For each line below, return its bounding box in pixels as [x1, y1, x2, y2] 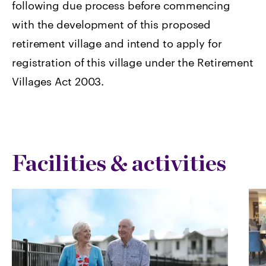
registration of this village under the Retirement [12, 56, 254, 69]
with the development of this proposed [12, 18, 211, 31]
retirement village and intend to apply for [12, 37, 222, 50]
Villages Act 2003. [12, 75, 104, 88]
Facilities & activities [12, 150, 226, 176]
